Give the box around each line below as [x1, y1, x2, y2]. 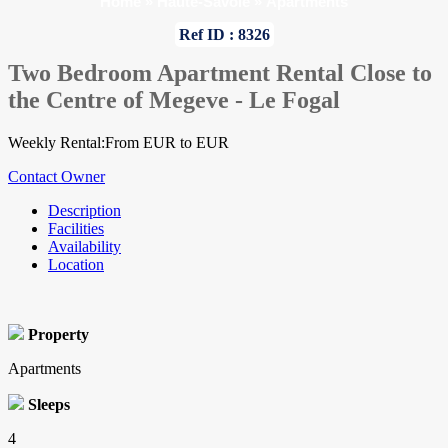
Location [48, 256, 104, 274]
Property [28, 326, 89, 344]
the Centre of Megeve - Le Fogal [8, 87, 340, 114]
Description [48, 202, 121, 220]
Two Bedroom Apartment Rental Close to [8, 60, 432, 87]
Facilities [48, 220, 104, 238]
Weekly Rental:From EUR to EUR [8, 134, 229, 152]
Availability [48, 238, 121, 256]
